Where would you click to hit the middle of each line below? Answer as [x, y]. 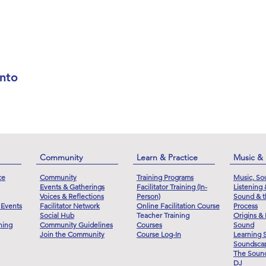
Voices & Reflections [72, 196]
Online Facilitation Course [178, 205]
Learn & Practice [167, 157]
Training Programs [165, 177]
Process [246, 205]
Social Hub [57, 215]
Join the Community [72, 234]
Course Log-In [159, 234]
